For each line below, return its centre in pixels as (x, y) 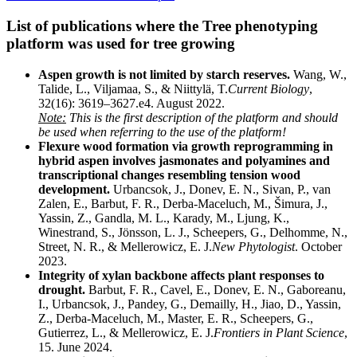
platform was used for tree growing (121, 44)
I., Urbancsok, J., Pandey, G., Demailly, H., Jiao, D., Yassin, (190, 304)
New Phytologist (253, 246)
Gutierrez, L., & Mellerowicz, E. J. (126, 332)
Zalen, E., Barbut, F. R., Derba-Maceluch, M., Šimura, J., (183, 203)
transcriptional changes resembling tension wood (169, 175)
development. (76, 189)
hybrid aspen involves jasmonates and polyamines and (184, 160)
